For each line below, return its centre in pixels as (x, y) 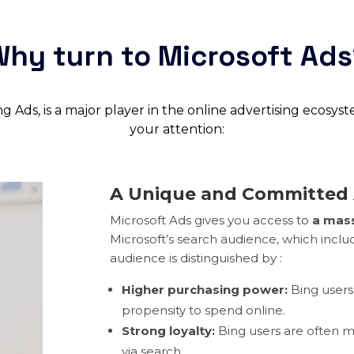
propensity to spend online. (204, 311)
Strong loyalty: (169, 331)
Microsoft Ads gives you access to (211, 220)
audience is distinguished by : (196, 258)
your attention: (177, 130)
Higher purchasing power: (205, 290)
